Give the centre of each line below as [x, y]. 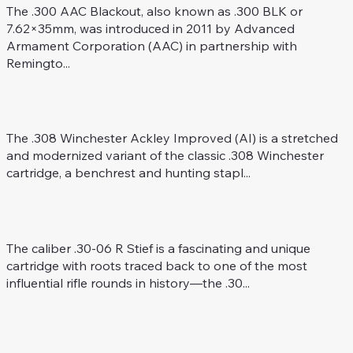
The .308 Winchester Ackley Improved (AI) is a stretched [172, 138]
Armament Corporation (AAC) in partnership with [151, 46]
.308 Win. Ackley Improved [136, 100]
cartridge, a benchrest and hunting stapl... [128, 173]
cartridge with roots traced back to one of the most [156, 265]
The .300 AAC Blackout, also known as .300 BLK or [154, 11]
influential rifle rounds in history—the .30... [128, 282]
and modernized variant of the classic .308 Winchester [165, 156]
